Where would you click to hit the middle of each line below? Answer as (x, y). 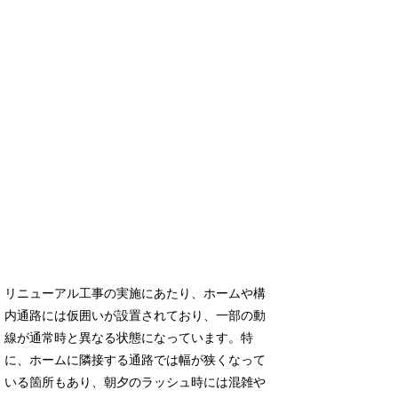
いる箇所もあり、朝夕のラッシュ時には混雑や (135, 383)
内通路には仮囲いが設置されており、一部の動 (135, 316)
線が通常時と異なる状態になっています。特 (129, 338)
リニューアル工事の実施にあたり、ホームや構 (135, 294)
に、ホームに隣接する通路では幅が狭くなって (135, 361)
